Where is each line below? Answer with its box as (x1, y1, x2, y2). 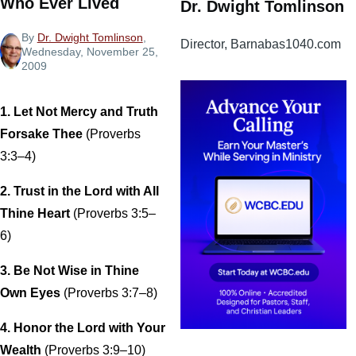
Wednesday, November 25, (21, 44, 158, 58)
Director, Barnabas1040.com (180, 37, 341, 51)
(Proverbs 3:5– (73, 206, 156, 220)
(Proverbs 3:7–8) (64, 285, 157, 300)
